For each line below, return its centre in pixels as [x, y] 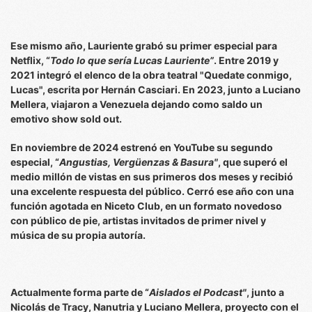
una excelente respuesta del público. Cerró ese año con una [152, 191]
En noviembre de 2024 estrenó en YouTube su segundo [142, 147]
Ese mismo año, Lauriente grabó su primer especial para [144, 46]
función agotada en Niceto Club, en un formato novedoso [146, 206]
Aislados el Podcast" [198, 292]
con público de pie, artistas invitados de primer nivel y [138, 220]
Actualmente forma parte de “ [80, 292]
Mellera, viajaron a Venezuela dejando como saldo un [136, 104]
